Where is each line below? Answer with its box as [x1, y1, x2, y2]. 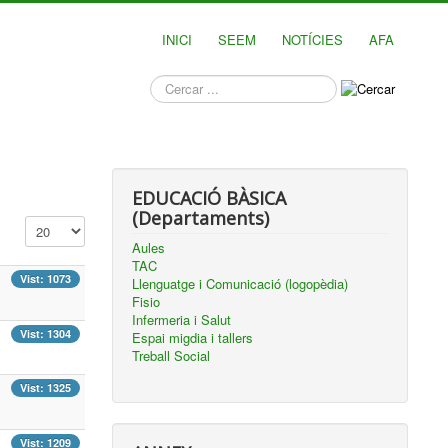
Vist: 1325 [20, 380, 72, 396]
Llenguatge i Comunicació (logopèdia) [132, 274, 349, 293]
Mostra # [25, 215, 77, 234]
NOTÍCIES [282, 30, 343, 49]
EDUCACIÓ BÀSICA [132, 186, 287, 210]
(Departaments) [132, 206, 270, 230]
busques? [150, 92, 206, 111]
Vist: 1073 [20, 271, 72, 286]
